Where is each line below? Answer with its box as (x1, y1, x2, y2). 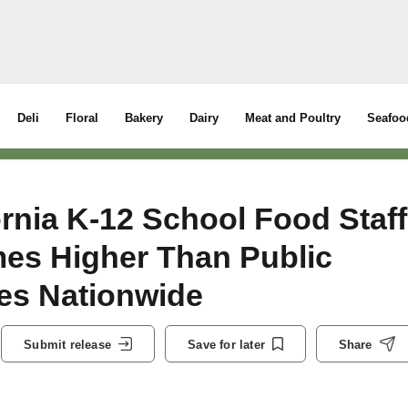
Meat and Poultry (245, 111, 342, 125)
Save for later (188, 337, 265, 352)
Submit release (24, 337, 111, 352)
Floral (66, 111, 99, 125)
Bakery (125, 111, 164, 125)
